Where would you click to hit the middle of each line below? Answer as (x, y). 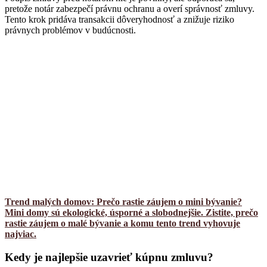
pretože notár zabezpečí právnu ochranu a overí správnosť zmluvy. (130, 9)
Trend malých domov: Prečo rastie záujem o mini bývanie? (123, 202)
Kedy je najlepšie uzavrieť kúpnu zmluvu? (109, 257)
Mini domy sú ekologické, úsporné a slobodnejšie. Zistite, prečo (131, 213)
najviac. (21, 234)
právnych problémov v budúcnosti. (70, 30)
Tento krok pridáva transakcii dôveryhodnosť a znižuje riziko (119, 20)
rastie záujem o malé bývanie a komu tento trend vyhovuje (122, 223)
